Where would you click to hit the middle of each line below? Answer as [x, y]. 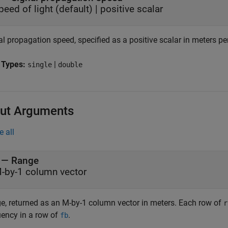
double [70, 65]
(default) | [77, 9]
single [40, 65]
